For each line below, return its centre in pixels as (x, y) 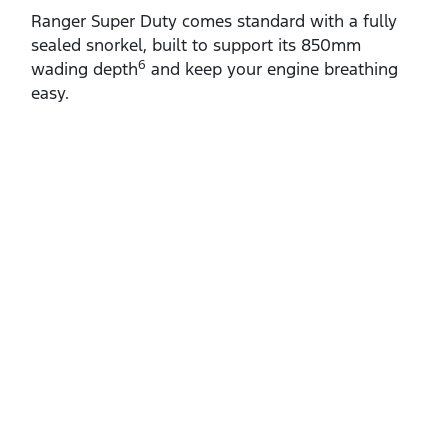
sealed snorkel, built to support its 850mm (196, 44)
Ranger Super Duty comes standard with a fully (214, 20)
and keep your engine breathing (272, 68)
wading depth (84, 68)
